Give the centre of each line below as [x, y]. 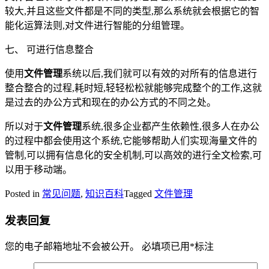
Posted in [23, 193]
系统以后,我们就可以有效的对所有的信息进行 [160, 73]
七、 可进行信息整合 [49, 49]
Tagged [139, 193]
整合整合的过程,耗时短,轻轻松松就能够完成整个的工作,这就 [133, 88]
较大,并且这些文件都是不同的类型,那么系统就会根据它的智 [132, 11]
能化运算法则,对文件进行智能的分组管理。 [97, 25]
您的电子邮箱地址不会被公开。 [72, 247]
